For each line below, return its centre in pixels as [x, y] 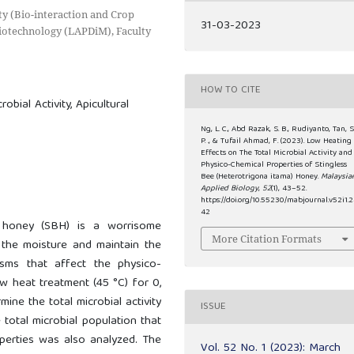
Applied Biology [230, 188]
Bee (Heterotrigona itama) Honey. [261, 177]
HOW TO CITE [231, 91]
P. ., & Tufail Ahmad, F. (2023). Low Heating [277, 141]
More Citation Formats [267, 239]
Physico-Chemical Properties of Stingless [274, 165]
